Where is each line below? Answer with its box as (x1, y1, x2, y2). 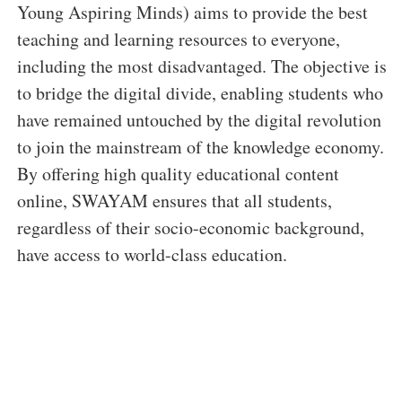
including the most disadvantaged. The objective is (17, 54, 387, 79)
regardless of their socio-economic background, (17, 215, 364, 240)
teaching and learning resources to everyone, (17, 27, 340, 52)
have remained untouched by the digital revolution (17, 108, 381, 133)
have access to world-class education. (17, 242, 287, 267)
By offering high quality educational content (17, 162, 339, 187)
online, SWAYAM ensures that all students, (17, 188, 332, 214)
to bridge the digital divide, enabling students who (17, 81, 383, 106)
